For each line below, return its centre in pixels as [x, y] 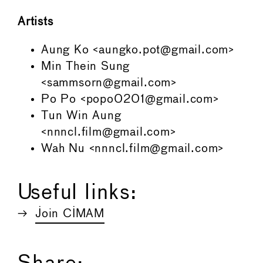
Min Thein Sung [86, 66]
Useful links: [78, 193]
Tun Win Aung [81, 116]
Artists [36, 22]
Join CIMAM [70, 214]
